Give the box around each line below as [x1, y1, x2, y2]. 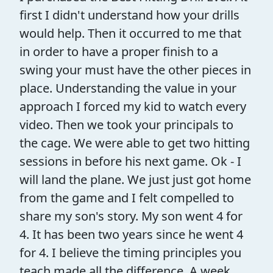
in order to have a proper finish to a [19, 43, 218, 60]
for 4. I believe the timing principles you [19, 244, 241, 261]
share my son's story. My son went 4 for [19, 207, 243, 224]
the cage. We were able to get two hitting [19, 134, 250, 151]
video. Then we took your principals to [19, 116, 233, 133]
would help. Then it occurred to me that [19, 24, 241, 41]
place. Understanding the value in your [19, 79, 236, 96]
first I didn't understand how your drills [19, 6, 239, 23]
